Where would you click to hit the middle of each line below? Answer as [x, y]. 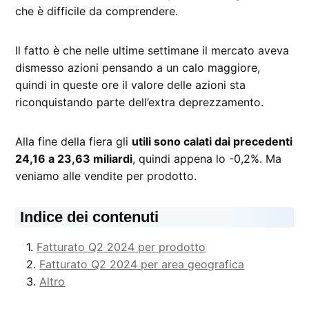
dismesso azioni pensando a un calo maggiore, [138, 67]
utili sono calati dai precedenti [212, 141]
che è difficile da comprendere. [97, 11]
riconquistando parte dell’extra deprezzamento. [140, 102]
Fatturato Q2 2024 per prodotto [121, 247]
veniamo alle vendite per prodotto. [106, 176]
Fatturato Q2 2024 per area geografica [142, 264]
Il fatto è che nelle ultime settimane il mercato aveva [152, 50]
